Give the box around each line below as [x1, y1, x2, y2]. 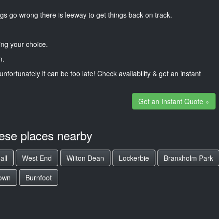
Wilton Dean [66, 153, 104, 163]
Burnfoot [25, 173, 52, 182]
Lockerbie [119, 153, 149, 163]
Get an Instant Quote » [138, 96, 209, 106]
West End [22, 153, 52, 163]
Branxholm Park [164, 153, 213, 163]
